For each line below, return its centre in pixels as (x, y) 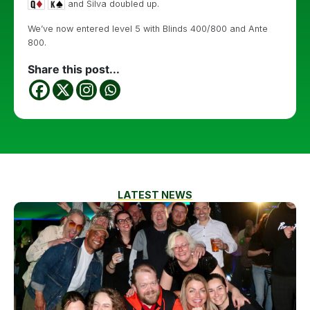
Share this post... (74, 69)
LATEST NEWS (155, 195)
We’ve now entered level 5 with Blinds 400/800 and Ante (148, 29)
